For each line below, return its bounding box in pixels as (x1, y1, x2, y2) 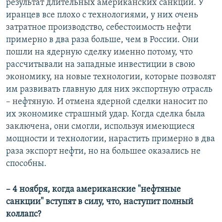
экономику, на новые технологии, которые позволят (6, 72, 216, 82)
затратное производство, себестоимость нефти (6, 22, 191, 32)
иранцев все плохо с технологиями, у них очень (6, 10, 198, 20)
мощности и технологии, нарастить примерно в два (6, 134, 215, 144)
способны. (6, 159, 47, 168)
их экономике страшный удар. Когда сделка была (6, 109, 205, 119)
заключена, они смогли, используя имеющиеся (6, 121, 195, 131)
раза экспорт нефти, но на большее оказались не (6, 146, 201, 156)
